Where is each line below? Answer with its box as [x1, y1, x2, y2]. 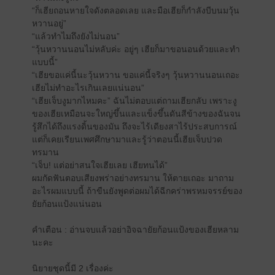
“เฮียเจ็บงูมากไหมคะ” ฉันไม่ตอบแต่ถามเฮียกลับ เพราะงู [31, 96, 237, 106]
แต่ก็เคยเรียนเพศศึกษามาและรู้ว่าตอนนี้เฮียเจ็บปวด [31, 134, 222, 144]
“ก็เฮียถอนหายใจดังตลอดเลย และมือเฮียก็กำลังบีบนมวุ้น [31, 6, 239, 15]
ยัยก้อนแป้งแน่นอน [31, 199, 102, 209]
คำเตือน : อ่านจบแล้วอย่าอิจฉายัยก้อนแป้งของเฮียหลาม [31, 225, 239, 234]
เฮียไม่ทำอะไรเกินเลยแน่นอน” [31, 83, 144, 93]
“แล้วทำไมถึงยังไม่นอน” [31, 31, 120, 41]
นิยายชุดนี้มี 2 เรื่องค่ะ [31, 263, 114, 273]
